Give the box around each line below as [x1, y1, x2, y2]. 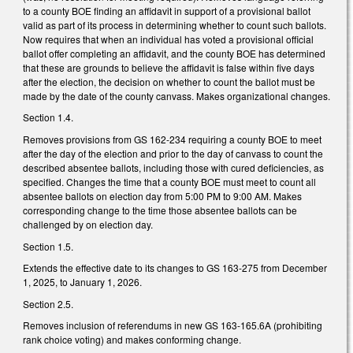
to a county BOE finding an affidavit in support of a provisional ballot [23, 3, 310, 17]
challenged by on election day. [23, 217, 153, 231]
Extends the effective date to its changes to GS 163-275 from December [23, 261, 327, 275]
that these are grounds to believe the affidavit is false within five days [23, 60, 314, 74]
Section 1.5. [23, 239, 73, 253]
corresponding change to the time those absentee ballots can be [23, 203, 297, 217]
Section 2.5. [23, 296, 73, 310]
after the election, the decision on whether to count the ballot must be [23, 74, 315, 88]
